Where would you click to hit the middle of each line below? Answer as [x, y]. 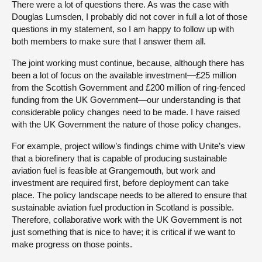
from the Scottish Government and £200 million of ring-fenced [128, 87]
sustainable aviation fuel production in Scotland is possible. [123, 207]
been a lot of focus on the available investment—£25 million [124, 75]
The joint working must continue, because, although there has [128, 63]
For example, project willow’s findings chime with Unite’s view [128, 146]
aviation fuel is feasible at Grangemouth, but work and [113, 170]
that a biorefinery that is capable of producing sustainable [119, 158]
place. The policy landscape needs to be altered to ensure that [129, 195]
